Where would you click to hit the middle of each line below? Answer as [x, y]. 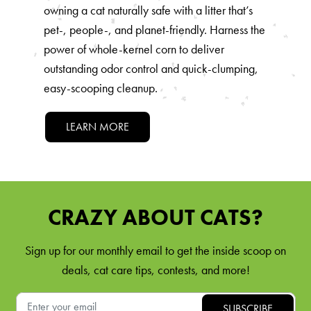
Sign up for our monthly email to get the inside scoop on [155, 251]
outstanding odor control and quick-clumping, [151, 69]
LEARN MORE [97, 127]
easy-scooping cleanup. [100, 88]
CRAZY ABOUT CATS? [155, 218]
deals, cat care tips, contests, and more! [155, 270]
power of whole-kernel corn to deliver [134, 49]
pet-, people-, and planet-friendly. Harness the [154, 30]
